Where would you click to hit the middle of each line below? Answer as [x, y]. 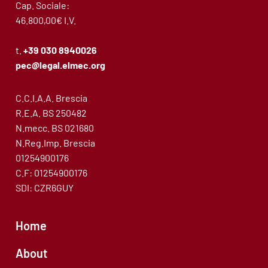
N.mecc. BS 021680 [55, 128]
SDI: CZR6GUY [45, 188]
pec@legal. [39, 65]
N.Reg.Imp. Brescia [56, 143]
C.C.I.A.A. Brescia [52, 98]
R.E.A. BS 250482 [51, 113]
